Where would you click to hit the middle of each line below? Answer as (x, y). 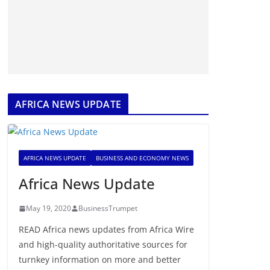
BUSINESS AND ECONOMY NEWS (142, 158)
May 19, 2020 (49, 208)
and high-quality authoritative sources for (103, 244)
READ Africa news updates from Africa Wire (106, 229)
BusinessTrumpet (108, 208)
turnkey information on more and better (100, 259)
